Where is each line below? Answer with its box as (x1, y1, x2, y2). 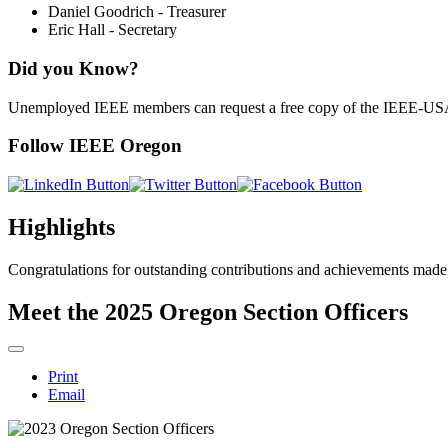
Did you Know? (8, 58, 139, 79)
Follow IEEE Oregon (8, 135, 182, 157)
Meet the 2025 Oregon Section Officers (8, 298, 408, 325)
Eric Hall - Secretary (48, 21, 177, 39)
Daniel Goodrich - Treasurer (48, 3, 226, 21)
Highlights (8, 214, 115, 241)
